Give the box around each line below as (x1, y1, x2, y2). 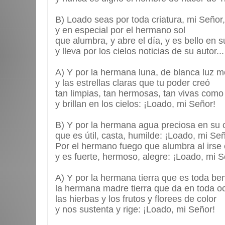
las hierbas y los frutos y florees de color (55, 194, 216, 204)
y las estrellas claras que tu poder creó (55, 78, 210, 88)
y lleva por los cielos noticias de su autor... (55, 46, 224, 57)
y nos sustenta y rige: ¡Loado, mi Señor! (55, 204, 215, 215)
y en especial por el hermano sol (55, 25, 185, 36)
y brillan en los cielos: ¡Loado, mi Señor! (55, 99, 215, 109)
